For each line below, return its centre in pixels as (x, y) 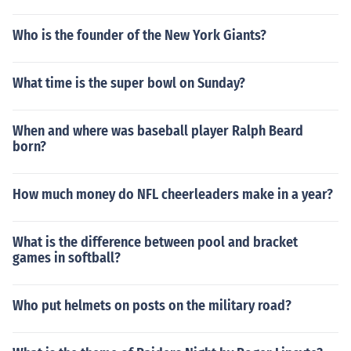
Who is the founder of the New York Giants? (139, 35)
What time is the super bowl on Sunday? (129, 83)
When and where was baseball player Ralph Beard (158, 131)
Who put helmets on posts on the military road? (152, 306)
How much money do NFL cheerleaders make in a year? (173, 194)
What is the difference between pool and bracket (155, 242)
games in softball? (67, 258)
